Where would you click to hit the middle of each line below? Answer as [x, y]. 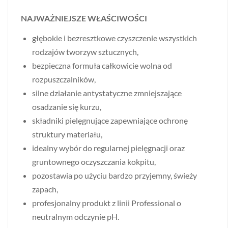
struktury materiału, [67, 134]
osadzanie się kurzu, [67, 106]
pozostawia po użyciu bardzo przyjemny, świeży [115, 175]
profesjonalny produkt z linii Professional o [107, 203]
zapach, [45, 189]
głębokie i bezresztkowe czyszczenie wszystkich [115, 38]
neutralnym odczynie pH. [76, 216]
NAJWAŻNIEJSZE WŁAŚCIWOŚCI [84, 18]
